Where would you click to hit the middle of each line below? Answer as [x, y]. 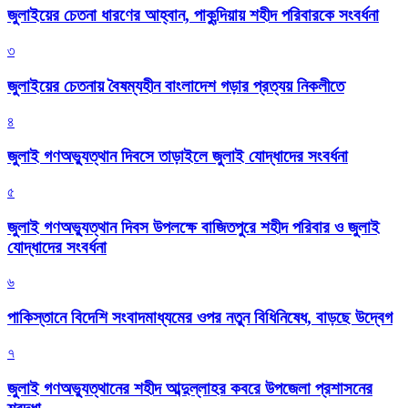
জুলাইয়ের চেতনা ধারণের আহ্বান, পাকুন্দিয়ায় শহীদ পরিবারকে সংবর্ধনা [193, 15]
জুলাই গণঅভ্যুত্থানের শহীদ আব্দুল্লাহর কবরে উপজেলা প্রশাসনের [190, 388]
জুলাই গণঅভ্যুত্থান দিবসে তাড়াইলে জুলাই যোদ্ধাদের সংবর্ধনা [178, 157]
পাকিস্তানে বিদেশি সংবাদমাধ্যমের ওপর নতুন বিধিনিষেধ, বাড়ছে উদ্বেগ [200, 318]
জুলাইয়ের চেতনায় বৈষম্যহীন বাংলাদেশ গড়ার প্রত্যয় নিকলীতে [176, 86]
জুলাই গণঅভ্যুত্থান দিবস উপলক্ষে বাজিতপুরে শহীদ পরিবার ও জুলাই [194, 227]
